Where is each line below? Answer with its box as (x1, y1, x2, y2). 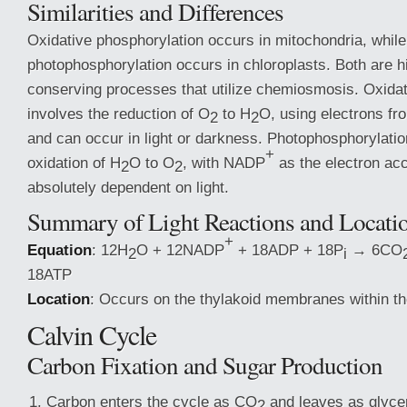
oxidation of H (27, 154, 121, 172)
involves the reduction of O (27, 104, 210, 123)
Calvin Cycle (27, 316, 156, 352)
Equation (27, 241, 92, 259)
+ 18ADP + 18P (233, 241, 343, 259)
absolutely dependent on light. (27, 178, 229, 196)
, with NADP (183, 154, 265, 172)
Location (27, 290, 90, 308)
